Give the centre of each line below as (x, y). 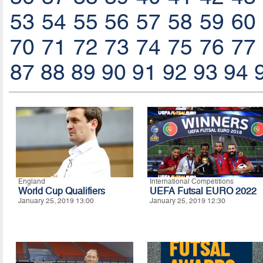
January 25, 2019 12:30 (187, 201)
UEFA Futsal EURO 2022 (203, 191)
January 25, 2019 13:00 (56, 201)
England (31, 182)
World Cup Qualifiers (61, 191)
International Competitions (191, 182)
